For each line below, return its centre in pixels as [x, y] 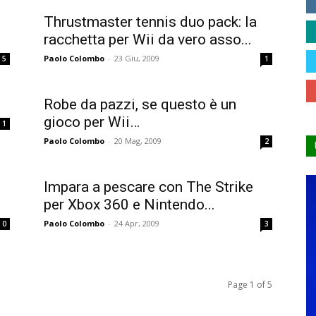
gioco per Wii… [92, 122]
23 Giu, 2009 [137, 59]
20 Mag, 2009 [138, 141]
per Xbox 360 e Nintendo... [129, 205]
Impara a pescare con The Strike [148, 187]
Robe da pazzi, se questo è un [140, 105]
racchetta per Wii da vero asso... [148, 40]
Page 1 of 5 [250, 285]
